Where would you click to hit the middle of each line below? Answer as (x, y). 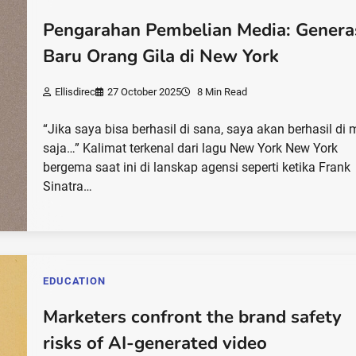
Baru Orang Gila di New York (161, 57)
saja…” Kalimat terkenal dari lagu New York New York (191, 148)
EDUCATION (74, 281)
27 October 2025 (145, 91)
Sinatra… (68, 186)
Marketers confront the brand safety (193, 317)
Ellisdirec (75, 91)
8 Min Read (221, 91)
